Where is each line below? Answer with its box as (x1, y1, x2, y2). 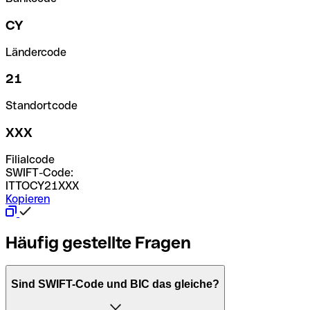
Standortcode (6, 99, 77, 113)
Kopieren (6, 192, 50, 206)
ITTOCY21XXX (6, 179, 79, 192)
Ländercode (6, 45, 66, 59)
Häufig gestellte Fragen (6, 232, 191, 252)
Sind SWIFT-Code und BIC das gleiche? (11, 278, 219, 291)
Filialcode (6, 152, 55, 166)
